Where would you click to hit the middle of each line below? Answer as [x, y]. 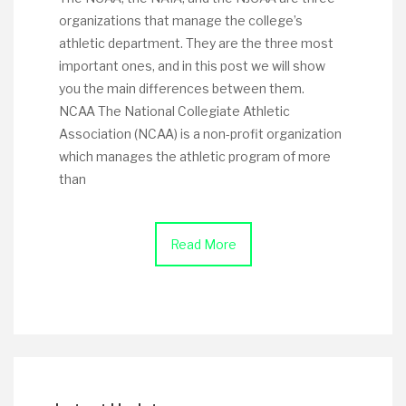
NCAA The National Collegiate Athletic [174, 111]
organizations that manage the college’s [181, 20]
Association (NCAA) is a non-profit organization [200, 134]
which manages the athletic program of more [195, 156]
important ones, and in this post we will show [192, 66]
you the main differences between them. [187, 88]
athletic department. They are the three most [196, 43]
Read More [203, 244]
